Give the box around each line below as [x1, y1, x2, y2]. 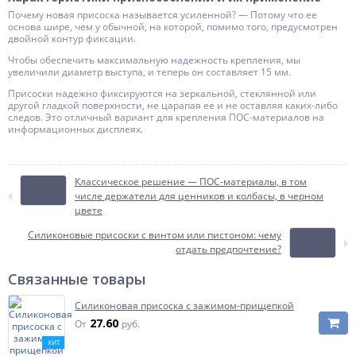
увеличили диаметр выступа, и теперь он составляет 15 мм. [8, 65, 291, 79]
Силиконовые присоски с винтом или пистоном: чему [28, 228, 281, 242]
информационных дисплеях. [8, 122, 143, 136]
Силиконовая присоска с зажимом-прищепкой [75, 299, 294, 312]
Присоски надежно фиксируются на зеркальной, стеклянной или [8, 87, 316, 100]
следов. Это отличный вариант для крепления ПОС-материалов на [8, 110, 324, 124]
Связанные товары [8, 269, 145, 288]
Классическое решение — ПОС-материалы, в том [75, 175, 307, 188]
